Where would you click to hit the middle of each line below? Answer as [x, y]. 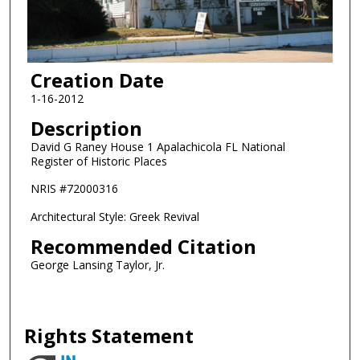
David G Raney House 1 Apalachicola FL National [157, 146]
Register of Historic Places [98, 161]
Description [86, 128]
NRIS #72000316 [74, 189]
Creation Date [97, 80]
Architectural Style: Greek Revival [115, 217]
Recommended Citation [143, 246]
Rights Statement [109, 336]
